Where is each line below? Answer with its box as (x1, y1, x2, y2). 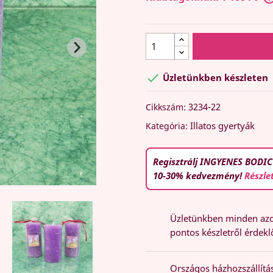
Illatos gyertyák (188, 119, 255, 132)
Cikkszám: (146, 101, 186, 113)
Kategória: (146, 119, 188, 132)
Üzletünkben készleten (160, 71, 268, 83)
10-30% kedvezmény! (153, 169, 244, 182)
